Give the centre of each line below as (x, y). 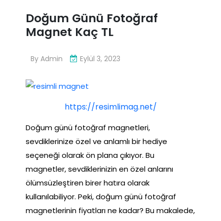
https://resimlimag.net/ (110, 107)
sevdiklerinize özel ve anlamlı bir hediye (96, 141)
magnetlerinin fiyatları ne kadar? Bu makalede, (110, 210)
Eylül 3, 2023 (100, 58)
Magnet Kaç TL (70, 32)
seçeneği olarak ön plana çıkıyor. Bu (90, 155)
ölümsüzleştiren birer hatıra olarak (88, 183)
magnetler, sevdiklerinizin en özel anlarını (99, 169)
